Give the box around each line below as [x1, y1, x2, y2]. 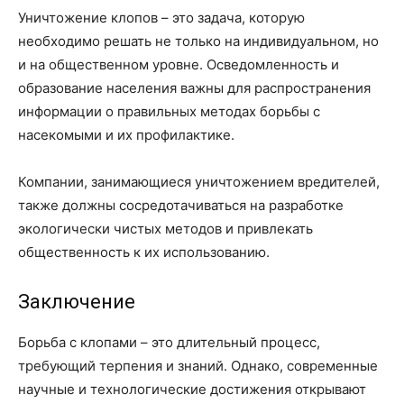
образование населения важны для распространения [18, 79, 371, 96]
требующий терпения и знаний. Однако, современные [18, 357, 378, 374]
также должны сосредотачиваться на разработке [18, 197, 344, 214]
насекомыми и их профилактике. [18, 126, 234, 143]
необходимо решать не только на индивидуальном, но [18, 32, 379, 50]
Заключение [18, 290, 135, 313]
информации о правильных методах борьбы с [18, 103, 320, 120]
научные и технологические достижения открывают [18, 381, 366, 398]
